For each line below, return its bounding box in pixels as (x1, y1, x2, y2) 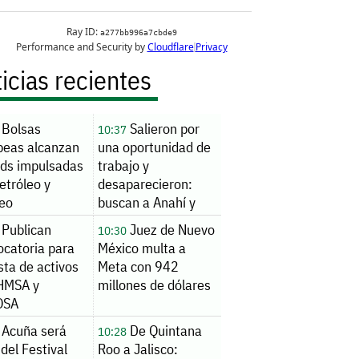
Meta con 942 (97, 257, 179, 276)
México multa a (97, 239, 186, 258)
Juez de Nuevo (126, 220, 215, 240)
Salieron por (126, 119, 200, 138)
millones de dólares (97, 276, 211, 295)
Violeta (97, 211, 139, 230)
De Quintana (126, 321, 202, 341)
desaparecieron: (97, 174, 192, 193)
